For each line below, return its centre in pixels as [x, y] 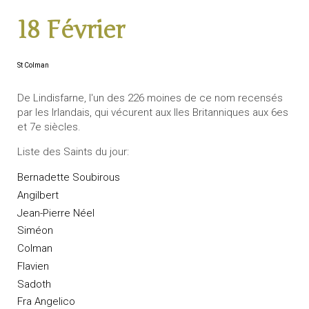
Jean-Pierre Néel [56, 213]
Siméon [35, 231]
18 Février [71, 31]
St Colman [33, 66]
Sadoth [34, 284]
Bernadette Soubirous [69, 178]
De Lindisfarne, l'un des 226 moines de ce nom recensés [150, 98]
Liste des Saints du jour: [73, 152]
